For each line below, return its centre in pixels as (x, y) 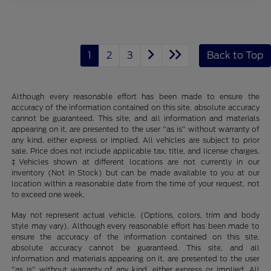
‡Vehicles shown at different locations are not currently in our (135, 162)
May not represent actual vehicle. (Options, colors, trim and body (135, 215)
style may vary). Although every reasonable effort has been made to (135, 226)
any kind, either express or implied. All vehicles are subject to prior (135, 140)
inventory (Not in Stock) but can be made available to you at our (135, 172)
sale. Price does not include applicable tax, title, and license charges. (135, 151)
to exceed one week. (48, 194)
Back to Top (235, 55)
